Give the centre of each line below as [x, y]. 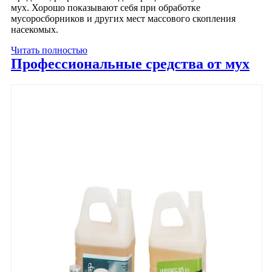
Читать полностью [49, 50]
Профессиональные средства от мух [130, 63]
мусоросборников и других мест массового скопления [123, 18]
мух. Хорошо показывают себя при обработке [106, 7]
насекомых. [35, 29]
